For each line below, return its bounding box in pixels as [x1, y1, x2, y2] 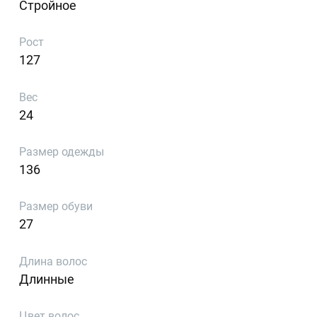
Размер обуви [19, 200, 93, 214]
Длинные [19, 271, 75, 287]
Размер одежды [19, 145, 105, 159]
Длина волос [19, 254, 88, 268]
